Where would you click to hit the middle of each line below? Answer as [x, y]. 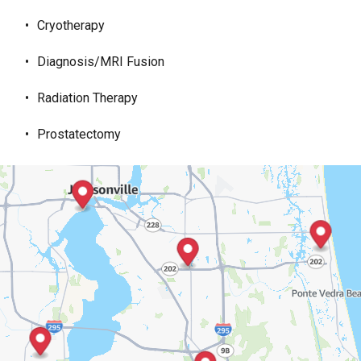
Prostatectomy [79, 134]
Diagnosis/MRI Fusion [101, 62]
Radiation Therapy [87, 98]
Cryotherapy [71, 25]
